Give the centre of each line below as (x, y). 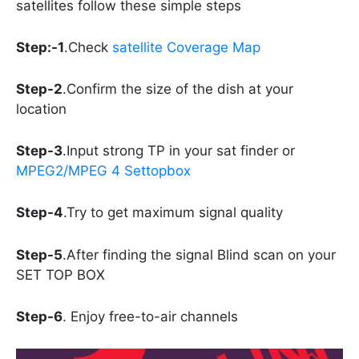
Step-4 (40, 213)
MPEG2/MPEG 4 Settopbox (103, 171)
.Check (88, 47)
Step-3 (39, 151)
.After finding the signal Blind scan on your (199, 254)
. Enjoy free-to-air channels (150, 316)
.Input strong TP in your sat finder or (179, 151)
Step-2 (39, 89)
